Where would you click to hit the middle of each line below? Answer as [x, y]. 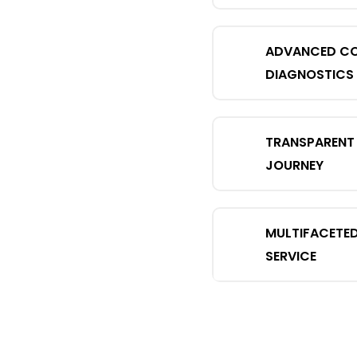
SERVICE [291, 256]
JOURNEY [294, 165]
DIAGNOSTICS [310, 75]
